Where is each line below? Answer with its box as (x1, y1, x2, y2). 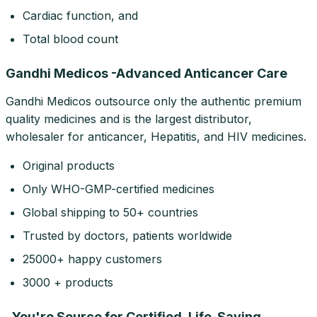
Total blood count (23, 32, 118, 47)
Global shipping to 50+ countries (23, 205, 198, 220)
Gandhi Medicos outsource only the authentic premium (6, 94, 301, 109)
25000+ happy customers (23, 252, 162, 267)
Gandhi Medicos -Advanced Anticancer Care (6, 66, 287, 81)
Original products (23, 158, 115, 173)
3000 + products (23, 275, 113, 290)
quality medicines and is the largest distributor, (6, 112, 252, 127)
